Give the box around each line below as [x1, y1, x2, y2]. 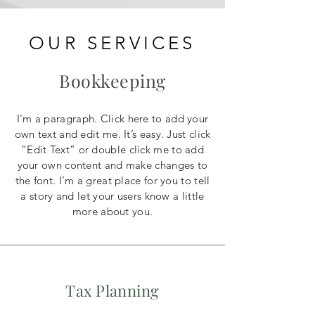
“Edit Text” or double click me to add [20, 143, 205, 156]
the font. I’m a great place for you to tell [15, 174, 210, 187]
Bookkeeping [59, 69, 166, 92]
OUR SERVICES [29, 32, 196, 54]
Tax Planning [65, 280, 160, 301]
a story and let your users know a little [20, 189, 205, 202]
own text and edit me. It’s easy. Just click [14, 127, 211, 141]
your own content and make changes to [17, 158, 208, 172]
